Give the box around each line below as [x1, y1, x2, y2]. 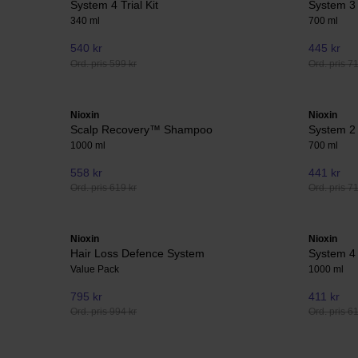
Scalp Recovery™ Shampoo [70, 122, 213, 136]
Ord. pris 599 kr [70, 58, 137, 70]
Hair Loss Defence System [70, 247, 205, 261]
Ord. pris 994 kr [70, 306, 137, 318]
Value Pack [70, 264, 119, 276]
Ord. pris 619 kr [70, 181, 137, 193]
